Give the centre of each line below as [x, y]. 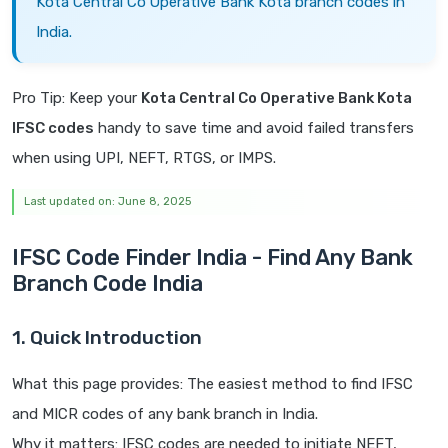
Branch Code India [107, 284]
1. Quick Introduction [107, 338]
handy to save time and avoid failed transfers [254, 128]
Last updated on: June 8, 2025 [107, 202]
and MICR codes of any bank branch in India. [165, 414]
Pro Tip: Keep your [76, 98]
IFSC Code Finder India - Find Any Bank [212, 258]
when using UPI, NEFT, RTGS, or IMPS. [144, 158]
